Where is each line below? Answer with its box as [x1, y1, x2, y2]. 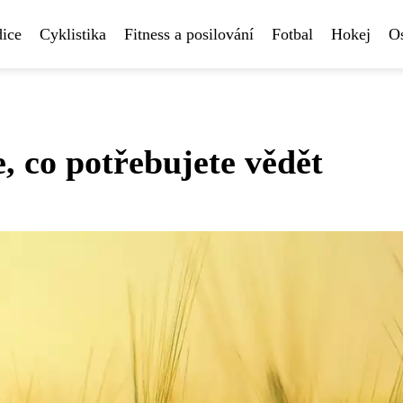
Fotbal [272, 25, 313, 43]
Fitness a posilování [124, 25, 254, 43]
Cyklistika [40, 25, 106, 43]
